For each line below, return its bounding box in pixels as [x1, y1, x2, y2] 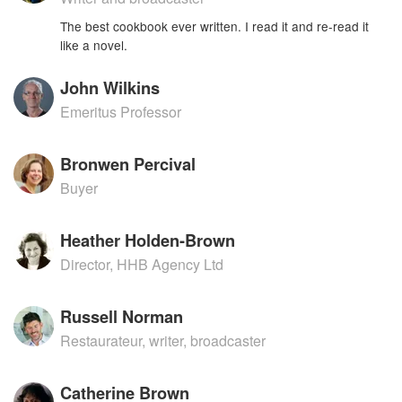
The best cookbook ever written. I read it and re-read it [60, 17, 370, 35]
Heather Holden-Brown [60, 228, 236, 252]
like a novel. [60, 36, 128, 54]
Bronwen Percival [60, 152, 197, 176]
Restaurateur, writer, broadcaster [60, 330, 267, 351]
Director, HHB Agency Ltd [60, 254, 224, 275]
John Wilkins [60, 75, 161, 100]
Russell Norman [60, 304, 184, 328]
